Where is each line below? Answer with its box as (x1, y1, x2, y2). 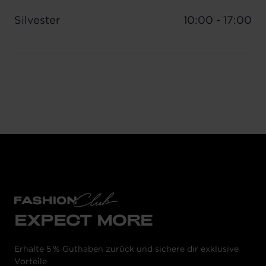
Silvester (14, 13, 60, 27)
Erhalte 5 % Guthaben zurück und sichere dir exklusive (14, 243, 239, 254)
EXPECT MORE (14, 210, 153, 229)
